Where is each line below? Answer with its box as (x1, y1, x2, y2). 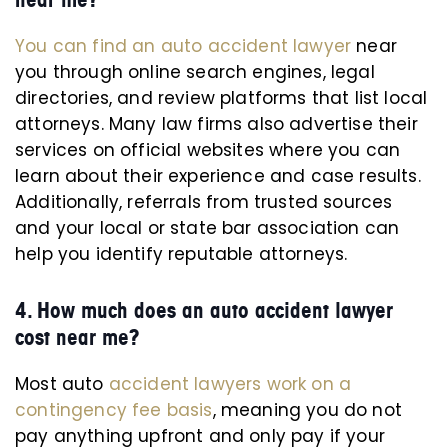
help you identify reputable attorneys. (15, 242, 348, 266)
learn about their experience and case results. (15, 164, 421, 188)
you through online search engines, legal (15, 60, 375, 84)
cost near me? (15, 324, 140, 351)
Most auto (15, 372, 109, 396)
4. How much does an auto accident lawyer (15, 297, 393, 324)
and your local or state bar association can (15, 216, 400, 240)
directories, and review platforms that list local (15, 86, 428, 110)
